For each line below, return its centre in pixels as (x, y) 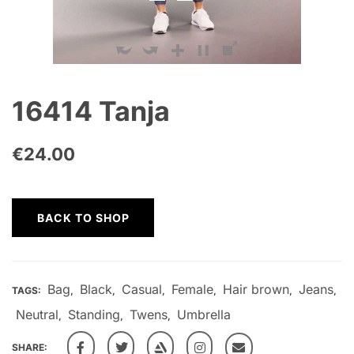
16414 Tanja (91, 111)
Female (192, 289)
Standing (94, 314)
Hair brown (256, 289)
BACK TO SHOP (83, 218)
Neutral (37, 314)
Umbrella (204, 314)
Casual (142, 289)
